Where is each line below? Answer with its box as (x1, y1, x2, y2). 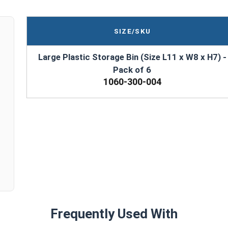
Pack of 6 (113, 64, 152, 75)
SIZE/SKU (113, 26, 151, 35)
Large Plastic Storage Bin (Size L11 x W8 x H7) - (38, 51, 226, 62)
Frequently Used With (50, 206, 178, 221)
